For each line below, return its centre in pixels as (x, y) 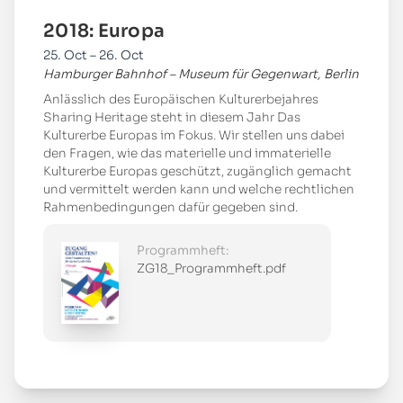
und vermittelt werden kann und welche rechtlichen (199, 190)
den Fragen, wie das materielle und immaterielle (187, 154)
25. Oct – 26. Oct (94, 56)
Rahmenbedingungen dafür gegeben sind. (170, 208)
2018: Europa (104, 31)
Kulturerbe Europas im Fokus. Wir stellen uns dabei (194, 136)
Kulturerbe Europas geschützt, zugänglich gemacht (197, 172)
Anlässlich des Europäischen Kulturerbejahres (181, 100)
